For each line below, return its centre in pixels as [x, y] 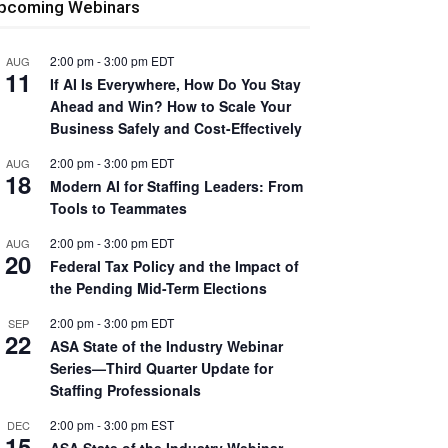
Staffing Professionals [125, 390]
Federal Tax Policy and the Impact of [174, 266]
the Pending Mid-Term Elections [158, 288]
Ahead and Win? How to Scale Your [170, 106]
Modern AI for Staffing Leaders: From [176, 186]
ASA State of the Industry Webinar [166, 346]
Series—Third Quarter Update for [161, 368]
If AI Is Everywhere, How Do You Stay [175, 84]
